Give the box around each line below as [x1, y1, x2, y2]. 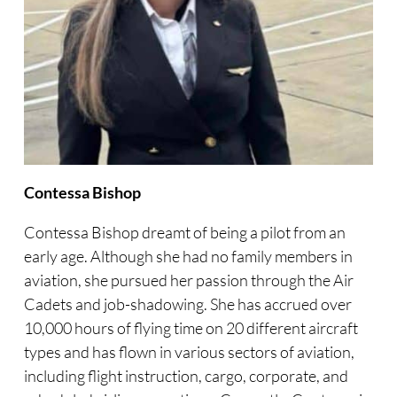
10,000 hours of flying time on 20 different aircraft [23, 318, 358, 339]
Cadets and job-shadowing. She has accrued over [23, 294, 352, 315]
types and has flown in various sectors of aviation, [23, 342, 354, 362]
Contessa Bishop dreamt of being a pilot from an [23, 222, 346, 243]
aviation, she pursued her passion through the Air [23, 270, 354, 291]
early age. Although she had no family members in [23, 246, 353, 267]
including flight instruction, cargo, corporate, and [23, 366, 348, 386]
